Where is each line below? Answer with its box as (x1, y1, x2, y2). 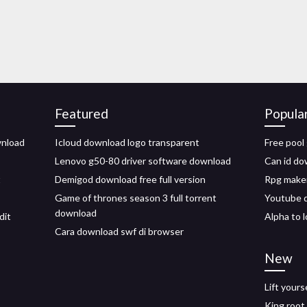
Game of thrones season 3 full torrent (55, 192, 217, 204)
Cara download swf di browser (55, 225, 184, 237)
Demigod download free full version (55, 173, 206, 185)
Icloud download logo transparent (55, 136, 199, 148)
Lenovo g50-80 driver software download (55, 155, 231, 167)
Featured (55, 106, 108, 121)
